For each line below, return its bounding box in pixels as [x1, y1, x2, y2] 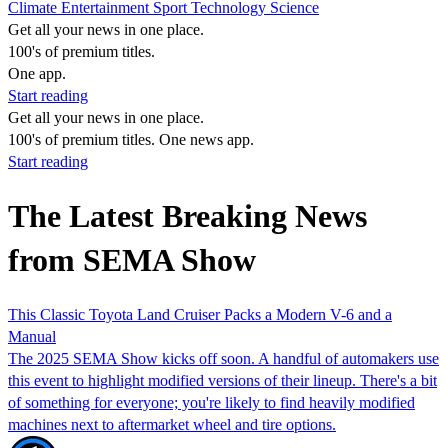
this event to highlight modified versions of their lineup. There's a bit [8, 371, 437, 389]
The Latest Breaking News [8, 198, 367, 235]
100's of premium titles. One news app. [8, 131, 254, 148]
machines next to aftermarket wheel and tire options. [8, 415, 336, 433]
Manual [8, 327, 56, 345]
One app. [8, 65, 66, 82]
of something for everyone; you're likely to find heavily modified [8, 393, 415, 411]
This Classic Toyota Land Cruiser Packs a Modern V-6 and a [8, 305, 392, 323]
